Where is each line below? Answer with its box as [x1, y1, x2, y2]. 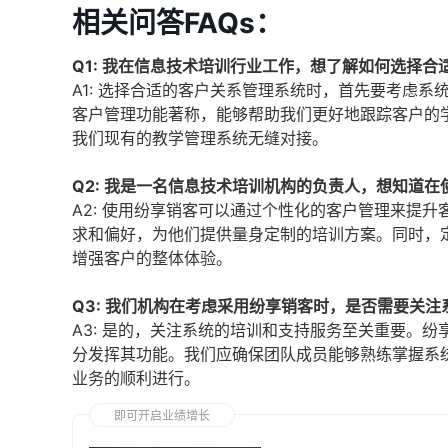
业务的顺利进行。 [72, 368, 200, 388]
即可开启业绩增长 [114, 408, 210, 423]
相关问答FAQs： [72, 6, 283, 40]
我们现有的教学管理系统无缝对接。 [72, 128, 328, 148]
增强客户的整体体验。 [72, 248, 232, 268]
